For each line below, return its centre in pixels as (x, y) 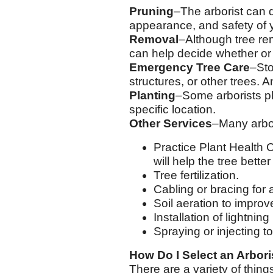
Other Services (171, 123)
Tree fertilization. (196, 175)
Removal (154, 39)
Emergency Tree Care (190, 67)
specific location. (172, 109)
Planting (152, 95)
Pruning (151, 11)
